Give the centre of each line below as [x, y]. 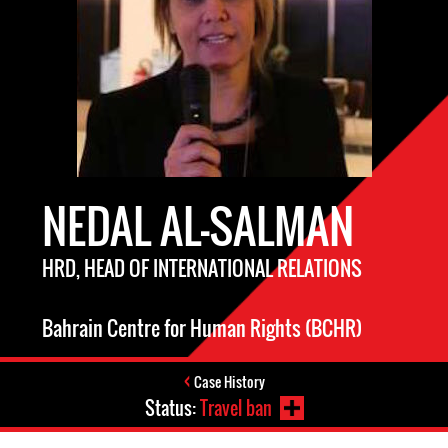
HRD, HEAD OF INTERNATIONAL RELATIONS [202, 268]
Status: [172, 408]
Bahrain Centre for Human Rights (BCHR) [202, 328]
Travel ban [235, 408]
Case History [229, 381]
